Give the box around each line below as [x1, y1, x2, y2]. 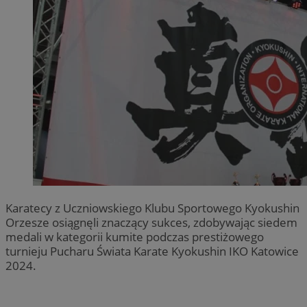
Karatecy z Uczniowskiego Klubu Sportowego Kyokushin [5, 199, 299, 216]
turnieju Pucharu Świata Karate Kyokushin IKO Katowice [5, 243, 299, 259]
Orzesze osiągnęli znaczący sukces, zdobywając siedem [5, 214, 297, 230]
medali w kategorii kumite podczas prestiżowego [5, 228, 264, 245]
